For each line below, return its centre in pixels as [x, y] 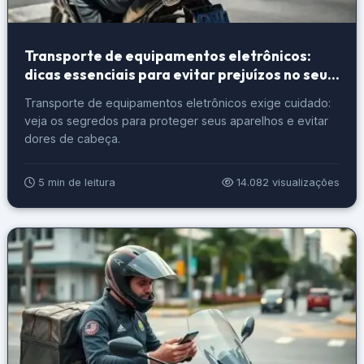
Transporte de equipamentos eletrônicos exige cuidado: [177, 103]
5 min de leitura [75, 183]
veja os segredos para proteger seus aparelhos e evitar [176, 121]
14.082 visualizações [287, 183]
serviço [49, 93]
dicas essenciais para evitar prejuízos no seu [175, 75]
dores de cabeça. [72, 139]
